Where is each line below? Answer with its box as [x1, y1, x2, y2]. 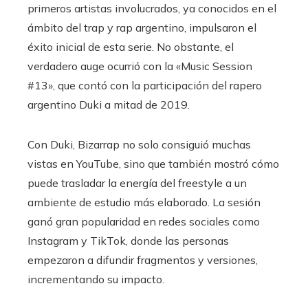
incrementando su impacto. [27, 272, 164, 287]
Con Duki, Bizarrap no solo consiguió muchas [27, 137, 251, 152]
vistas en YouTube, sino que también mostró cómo [27, 157, 279, 171]
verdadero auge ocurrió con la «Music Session [27, 59, 252, 74]
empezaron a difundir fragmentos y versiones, [27, 253, 258, 267]
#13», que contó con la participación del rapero [27, 78, 262, 93]
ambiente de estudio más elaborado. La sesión [27, 195, 261, 210]
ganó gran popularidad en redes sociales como [27, 214, 260, 229]
